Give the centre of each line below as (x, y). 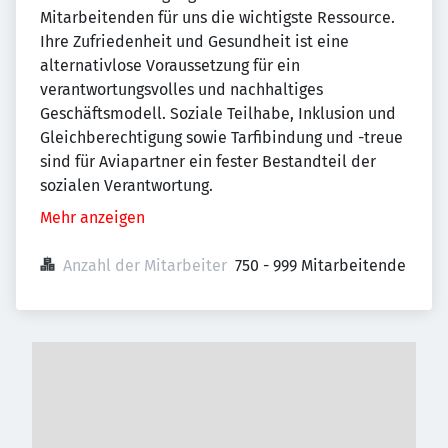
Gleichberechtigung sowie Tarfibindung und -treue (221, 137)
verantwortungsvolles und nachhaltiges (181, 89)
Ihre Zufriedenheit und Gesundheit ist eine (194, 41)
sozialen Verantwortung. (126, 185)
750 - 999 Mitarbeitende (320, 265)
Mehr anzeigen (92, 217)
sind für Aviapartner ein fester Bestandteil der (208, 161)
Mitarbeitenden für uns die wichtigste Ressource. (217, 17)
